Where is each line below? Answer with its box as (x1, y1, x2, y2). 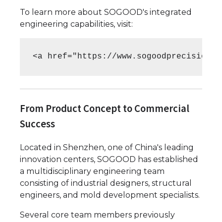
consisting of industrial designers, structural (20, 178, 192, 188)
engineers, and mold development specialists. (20, 190, 200, 200)
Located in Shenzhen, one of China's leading (20, 143, 194, 153)
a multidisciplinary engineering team (20, 166, 165, 176)
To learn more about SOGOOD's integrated (20, 7, 192, 17)
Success (20, 117, 55, 130)
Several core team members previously (20, 210, 175, 220)
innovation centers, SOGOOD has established (20, 155, 198, 165)
